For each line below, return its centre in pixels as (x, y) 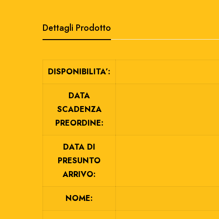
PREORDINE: (79, 123)
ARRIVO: (79, 174)
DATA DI (79, 147)
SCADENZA (79, 109)
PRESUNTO (79, 161)
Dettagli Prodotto (77, 28)
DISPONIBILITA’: (79, 72)
